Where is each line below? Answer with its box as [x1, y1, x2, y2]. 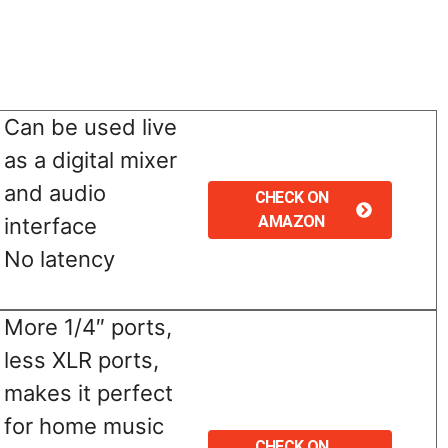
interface [3, 212, 97, 239]
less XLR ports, [3, 346, 159, 373]
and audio [3, 179, 106, 206]
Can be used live [3, 113, 177, 140]
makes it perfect [3, 379, 173, 406]
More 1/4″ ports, [3, 313, 172, 340]
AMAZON [258, 211, 325, 231]
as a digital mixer [3, 146, 177, 173]
